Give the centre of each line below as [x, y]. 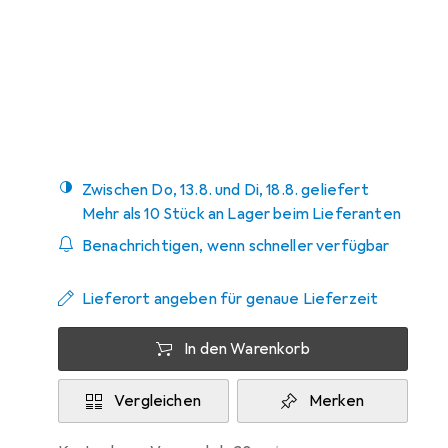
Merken [336, 401]
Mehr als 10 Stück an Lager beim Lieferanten [241, 214]
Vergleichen [157, 401]
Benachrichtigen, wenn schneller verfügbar [236, 246]
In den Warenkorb [247, 349]
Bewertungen [104, 61]
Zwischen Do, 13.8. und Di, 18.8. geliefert [230, 190]
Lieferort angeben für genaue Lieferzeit [230, 299]
